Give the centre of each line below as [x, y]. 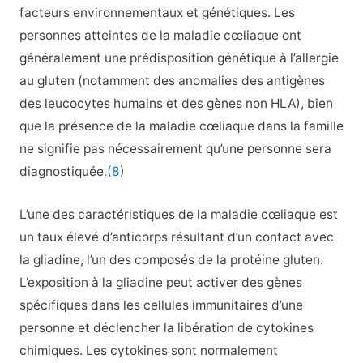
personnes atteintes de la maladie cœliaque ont [160, 36]
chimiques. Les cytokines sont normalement [148, 351]
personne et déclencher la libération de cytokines [166, 328]
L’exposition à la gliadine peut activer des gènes [160, 283]
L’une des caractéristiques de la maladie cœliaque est [178, 215]
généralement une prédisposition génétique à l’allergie [179, 58]
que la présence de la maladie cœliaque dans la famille [181, 126]
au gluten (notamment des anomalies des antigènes [172, 81]
